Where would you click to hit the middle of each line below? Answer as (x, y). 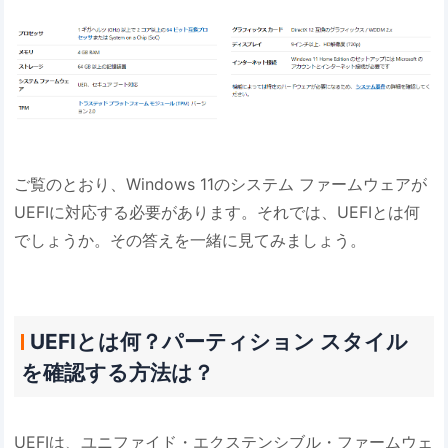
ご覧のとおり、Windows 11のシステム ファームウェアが (221, 184)
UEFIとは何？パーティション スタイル (218, 341)
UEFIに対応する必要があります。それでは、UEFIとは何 (217, 212)
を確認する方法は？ (117, 372)
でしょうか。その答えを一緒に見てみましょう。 (190, 240)
